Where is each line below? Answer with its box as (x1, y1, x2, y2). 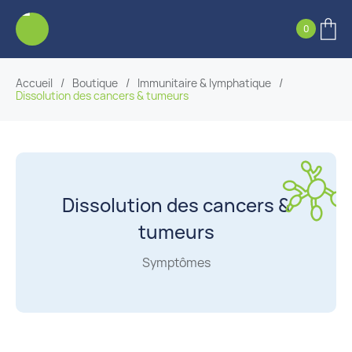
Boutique (72, 75, 118, 90)
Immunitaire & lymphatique (137, 75, 271, 90)
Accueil (16, 75, 53, 90)
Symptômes (141, 254, 211, 271)
